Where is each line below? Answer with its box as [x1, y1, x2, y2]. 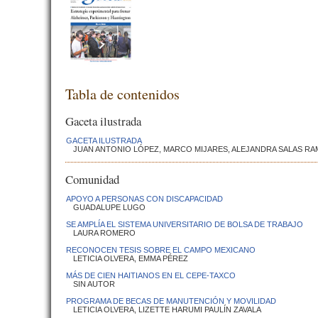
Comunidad [65, 171, 119, 188]
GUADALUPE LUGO [73, 203, 146, 212]
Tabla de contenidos [65, 84, 180, 104]
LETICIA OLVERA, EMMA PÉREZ [73, 254, 188, 263]
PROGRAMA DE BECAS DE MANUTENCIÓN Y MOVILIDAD [66, 297, 276, 306]
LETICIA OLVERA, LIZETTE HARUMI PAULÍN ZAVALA [73, 305, 261, 314]
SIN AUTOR [73, 280, 115, 289]
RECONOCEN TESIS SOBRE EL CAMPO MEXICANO [66, 246, 256, 255]
